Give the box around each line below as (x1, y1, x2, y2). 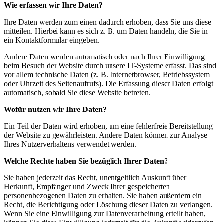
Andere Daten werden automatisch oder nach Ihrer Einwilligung (4, 53, 205, 61)
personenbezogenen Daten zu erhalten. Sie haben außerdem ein (4, 191, 202, 200)
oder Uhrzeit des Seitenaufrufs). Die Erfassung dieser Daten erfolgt (4, 79, 213, 88)
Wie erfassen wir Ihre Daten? (4, 1, 103, 9)
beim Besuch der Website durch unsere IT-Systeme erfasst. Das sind (4, 61, 216, 70)
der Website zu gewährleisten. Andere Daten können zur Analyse (4, 131, 207, 139)
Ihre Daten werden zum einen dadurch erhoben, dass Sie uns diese (4, 18, 211, 26)
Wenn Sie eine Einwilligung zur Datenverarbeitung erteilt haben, (4, 209, 206, 218)
